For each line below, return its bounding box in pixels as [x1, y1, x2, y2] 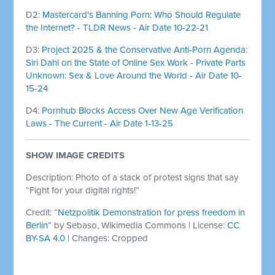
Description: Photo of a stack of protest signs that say [26, 171, 239, 183]
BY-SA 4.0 [26, 232, 68, 244]
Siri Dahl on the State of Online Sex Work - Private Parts [26, 56, 246, 68]
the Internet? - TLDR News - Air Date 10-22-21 [26, 21, 209, 33]
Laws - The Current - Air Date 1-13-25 [26, 117, 174, 129]
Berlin [26, 219, 48, 231]
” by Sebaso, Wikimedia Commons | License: [48, 219, 228, 231]
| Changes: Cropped [68, 232, 149, 244]
